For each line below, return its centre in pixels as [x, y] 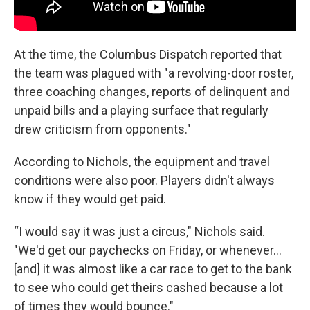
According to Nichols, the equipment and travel [142, 162]
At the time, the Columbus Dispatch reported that [148, 55]
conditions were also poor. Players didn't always [144, 181]
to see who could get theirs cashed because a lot [148, 288]
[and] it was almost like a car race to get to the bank [153, 269]
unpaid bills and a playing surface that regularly [141, 111]
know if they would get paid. [90, 199]
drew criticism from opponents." [102, 129]
